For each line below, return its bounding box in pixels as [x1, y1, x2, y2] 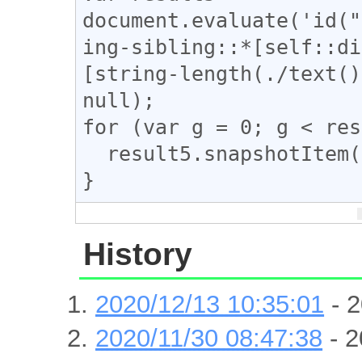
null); [82, 87, 156, 112]
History [83, 236, 193, 271]
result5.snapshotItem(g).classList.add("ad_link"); [82, 141, 107, 166]
